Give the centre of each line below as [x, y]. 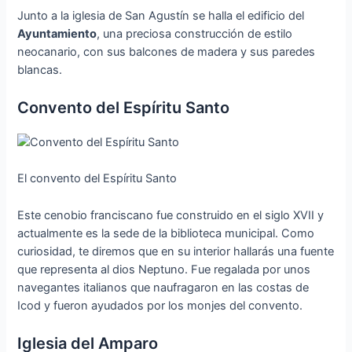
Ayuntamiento [57, 33]
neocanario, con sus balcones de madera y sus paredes [167, 51]
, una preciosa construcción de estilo [195, 33]
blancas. [40, 70]
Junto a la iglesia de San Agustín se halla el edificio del [161, 15]
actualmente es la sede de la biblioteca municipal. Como [166, 233]
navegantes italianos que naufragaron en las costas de [163, 287]
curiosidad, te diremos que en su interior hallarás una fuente [176, 251]
